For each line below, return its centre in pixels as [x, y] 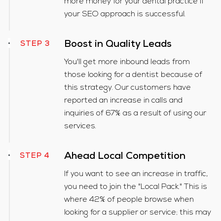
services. [80, 127]
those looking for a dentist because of [133, 75]
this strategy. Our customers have [127, 88]
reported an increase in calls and [123, 101]
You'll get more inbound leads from [127, 62]
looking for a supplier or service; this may [137, 213]
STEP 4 [34, 156]
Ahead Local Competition [125, 157]
